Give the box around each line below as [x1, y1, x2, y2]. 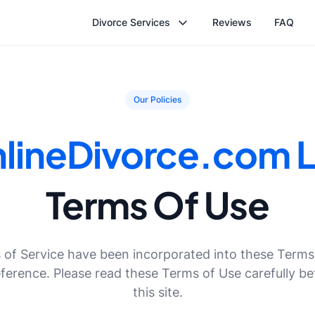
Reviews [212, 16, 252, 28]
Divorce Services [91, 16, 170, 28]
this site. [132, 285, 183, 300]
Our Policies [134, 94, 181, 105]
